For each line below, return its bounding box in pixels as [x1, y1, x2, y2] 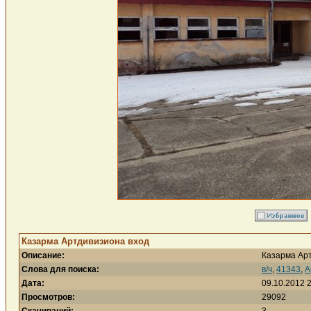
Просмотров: [22, 292, 75, 302]
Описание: [22, 251, 65, 260]
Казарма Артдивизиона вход [22, 236, 149, 246]
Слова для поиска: [22, 264, 99, 274]
